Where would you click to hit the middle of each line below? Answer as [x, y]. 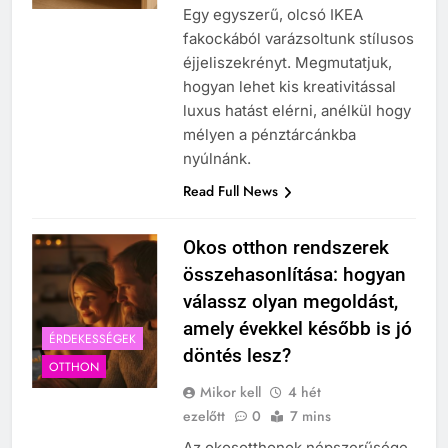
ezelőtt [203, 416]
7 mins [310, 416]
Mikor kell [230, 392]
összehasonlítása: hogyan [294, 275]
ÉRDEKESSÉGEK [92, 338]
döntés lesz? [236, 356]
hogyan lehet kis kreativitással [289, 87]
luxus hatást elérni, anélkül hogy [296, 111]
